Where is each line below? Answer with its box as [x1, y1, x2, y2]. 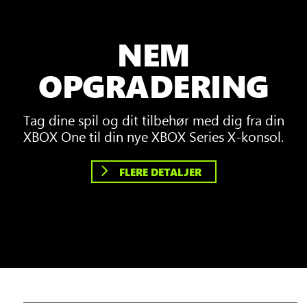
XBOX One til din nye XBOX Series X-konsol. [23, 125, 284, 145]
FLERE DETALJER [119, 164, 201, 179]
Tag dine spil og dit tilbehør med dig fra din [23, 109, 284, 129]
